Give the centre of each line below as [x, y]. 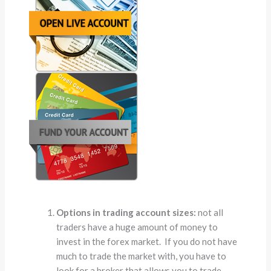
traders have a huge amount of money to [137, 227]
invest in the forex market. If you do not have [147, 241]
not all [211, 212]
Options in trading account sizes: [127, 212]
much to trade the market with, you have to [142, 256]
